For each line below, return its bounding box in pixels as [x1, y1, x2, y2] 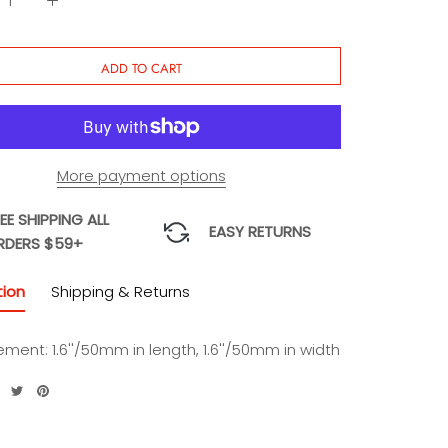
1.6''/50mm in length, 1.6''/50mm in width [48, 339, 340, 360]
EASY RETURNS [209, 221, 311, 242]
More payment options [56, 165, 226, 186]
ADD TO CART [100, 59, 182, 78]
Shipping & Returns [51, 281, 190, 302]
